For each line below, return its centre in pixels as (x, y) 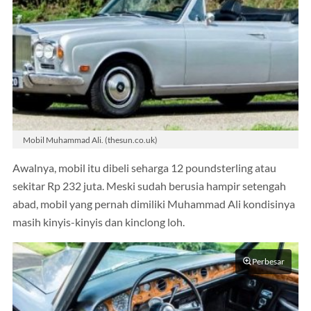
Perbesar (268, 262)
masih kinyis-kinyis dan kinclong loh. (99, 222)
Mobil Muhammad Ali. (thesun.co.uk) (90, 139)
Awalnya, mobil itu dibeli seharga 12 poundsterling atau (144, 168)
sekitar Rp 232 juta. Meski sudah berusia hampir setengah (149, 186)
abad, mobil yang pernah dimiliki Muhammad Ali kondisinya (154, 204)
